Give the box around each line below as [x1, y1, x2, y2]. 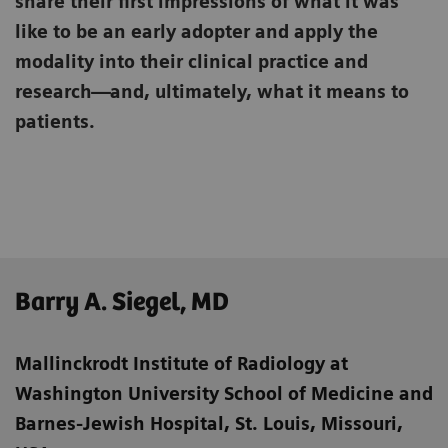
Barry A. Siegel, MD [15, 288, 229, 318]
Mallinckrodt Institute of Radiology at [15, 353, 348, 375]
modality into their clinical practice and [15, 51, 368, 73]
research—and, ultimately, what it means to [15, 81, 409, 103]
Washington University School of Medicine [15, 383, 399, 405]
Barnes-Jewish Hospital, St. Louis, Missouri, [15, 413, 403, 435]
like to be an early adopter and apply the [15, 21, 378, 43]
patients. [15, 111, 95, 133]
